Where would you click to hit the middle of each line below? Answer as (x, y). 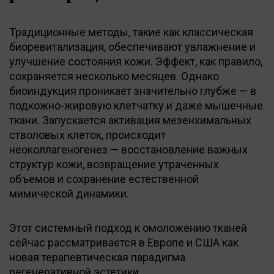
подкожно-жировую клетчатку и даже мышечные (136, 105)
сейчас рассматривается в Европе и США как (124, 242)
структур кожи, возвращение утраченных (114, 164)
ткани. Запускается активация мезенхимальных (130, 120)
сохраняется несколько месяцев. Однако (114, 76)
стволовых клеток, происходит (87, 135)
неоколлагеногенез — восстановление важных (128, 149)
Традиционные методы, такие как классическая (131, 32)
